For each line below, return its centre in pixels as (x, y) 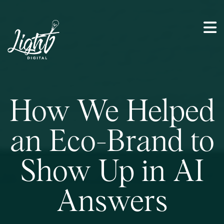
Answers (112, 202)
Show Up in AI (112, 172)
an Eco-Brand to (112, 142)
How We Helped (112, 112)
